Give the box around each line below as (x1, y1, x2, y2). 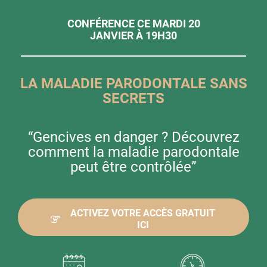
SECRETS (103, 90, 164, 107)
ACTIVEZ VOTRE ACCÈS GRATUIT (70, 207, 215, 219)
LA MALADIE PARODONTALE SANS (20, 75, 247, 92)
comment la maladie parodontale (27, 144, 240, 160)
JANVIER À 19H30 (90, 29, 177, 42)
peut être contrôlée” (70, 159, 197, 175)
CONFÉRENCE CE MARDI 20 (67, 17, 200, 30)
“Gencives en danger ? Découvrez (27, 129, 240, 145)
